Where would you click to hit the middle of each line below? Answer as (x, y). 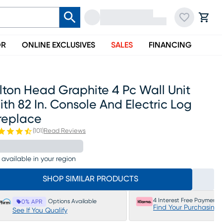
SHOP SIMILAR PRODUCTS (90, 179)
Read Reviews (65, 131)
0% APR (32, 202)
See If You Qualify (40, 211)
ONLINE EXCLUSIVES (58, 45)
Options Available (72, 201)
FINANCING (170, 45)
